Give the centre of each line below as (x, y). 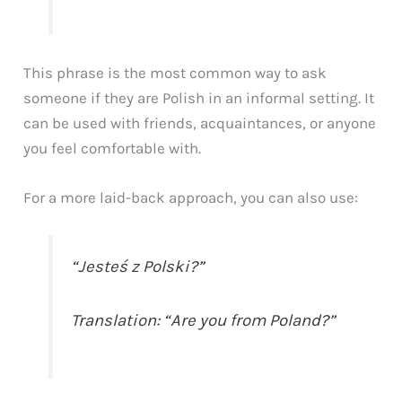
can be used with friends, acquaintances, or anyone (200, 122)
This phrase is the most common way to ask (175, 72)
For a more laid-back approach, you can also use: (191, 197)
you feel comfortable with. (113, 148)
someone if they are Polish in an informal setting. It (199, 97)
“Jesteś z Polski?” (138, 267)
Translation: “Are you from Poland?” (203, 320)
